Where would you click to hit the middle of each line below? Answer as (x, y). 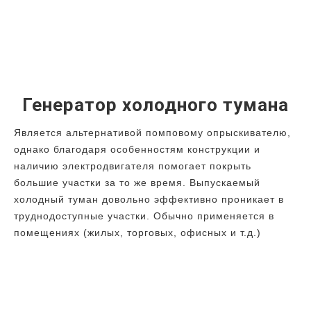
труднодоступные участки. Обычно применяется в (144, 216)
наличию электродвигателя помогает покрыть (133, 166)
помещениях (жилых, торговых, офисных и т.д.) (137, 232)
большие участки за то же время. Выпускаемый (137, 182)
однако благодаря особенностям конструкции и (137, 149)
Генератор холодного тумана (155, 104)
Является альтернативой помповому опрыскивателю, (152, 132)
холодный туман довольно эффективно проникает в (149, 199)
